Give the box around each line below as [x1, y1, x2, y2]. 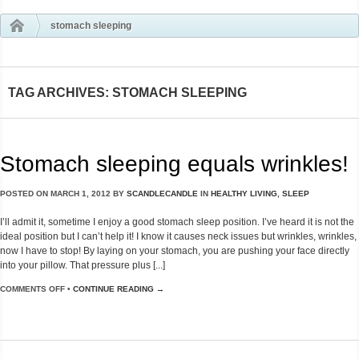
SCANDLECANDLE [127, 188, 198, 198]
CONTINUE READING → [73, 284, 164, 294]
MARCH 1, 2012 [48, 188, 113, 198]
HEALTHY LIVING [211, 188, 277, 198]
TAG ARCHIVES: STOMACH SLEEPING [8, 85, 247, 99]
